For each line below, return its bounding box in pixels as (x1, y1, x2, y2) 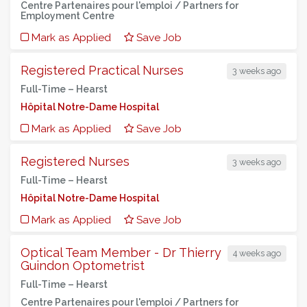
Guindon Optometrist (21, 258, 145, 273)
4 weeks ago (233, 248, 281, 258)
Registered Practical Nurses (21, 63, 184, 77)
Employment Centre (21, 10, 114, 21)
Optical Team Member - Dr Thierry (21, 245, 221, 260)
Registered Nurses (21, 154, 130, 169)
